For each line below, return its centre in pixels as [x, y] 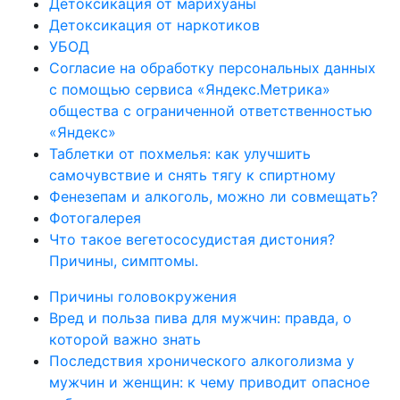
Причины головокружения [143, 296]
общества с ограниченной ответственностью [211, 111]
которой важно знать [125, 339]
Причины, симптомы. [124, 261]
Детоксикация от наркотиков [154, 25]
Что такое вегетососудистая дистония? [192, 239]
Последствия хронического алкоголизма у [202, 361]
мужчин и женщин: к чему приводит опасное [209, 382]
